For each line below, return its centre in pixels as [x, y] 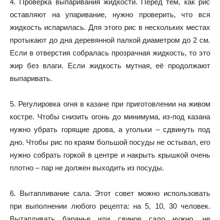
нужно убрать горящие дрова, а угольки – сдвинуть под [110, 129]
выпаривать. [31, 78]
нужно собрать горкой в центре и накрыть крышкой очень [110, 155]
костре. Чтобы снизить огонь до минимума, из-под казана [110, 116]
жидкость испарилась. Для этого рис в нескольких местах [110, 27]
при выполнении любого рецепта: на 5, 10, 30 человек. [110, 206]
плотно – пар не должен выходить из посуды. [87, 167]
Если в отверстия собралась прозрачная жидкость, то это [110, 53]
